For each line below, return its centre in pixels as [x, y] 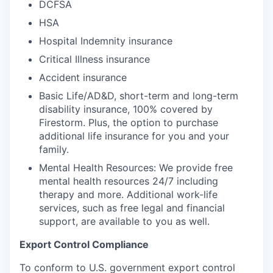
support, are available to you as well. [124, 221]
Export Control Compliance [84, 244]
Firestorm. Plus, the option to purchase [129, 122]
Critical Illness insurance [94, 59]
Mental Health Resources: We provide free [136, 167]
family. [54, 149]
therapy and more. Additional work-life [128, 194]
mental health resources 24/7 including [129, 181]
